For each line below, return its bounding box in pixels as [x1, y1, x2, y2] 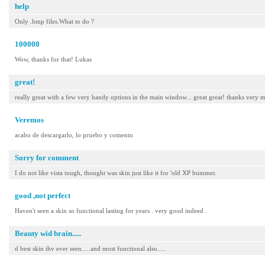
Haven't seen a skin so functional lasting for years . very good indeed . [15, 207, 207, 214]
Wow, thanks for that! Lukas [15, 56, 92, 63]
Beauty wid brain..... [15, 229, 81, 238]
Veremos [15, 115, 44, 124]
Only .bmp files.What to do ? [15, 18, 94, 25]
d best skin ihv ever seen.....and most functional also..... [15, 245, 166, 252]
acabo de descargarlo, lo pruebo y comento [15, 131, 133, 138]
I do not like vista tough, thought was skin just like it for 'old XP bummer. [15, 169, 216, 176]
